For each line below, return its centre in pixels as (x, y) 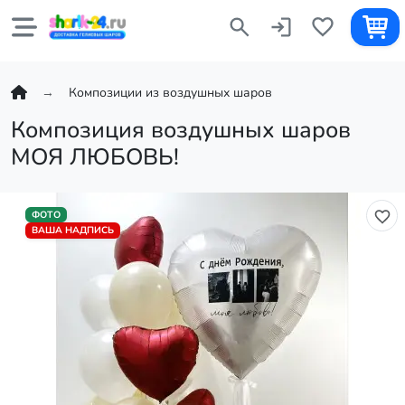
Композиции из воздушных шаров (170, 93)
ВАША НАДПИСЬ (72, 231)
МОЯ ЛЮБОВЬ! (95, 157)
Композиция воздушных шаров (181, 130)
